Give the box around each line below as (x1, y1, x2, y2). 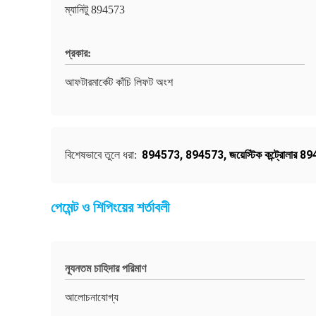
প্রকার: (65, 47, 91, 59)
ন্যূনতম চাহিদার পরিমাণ (65, 262, 146, 274)
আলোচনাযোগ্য (65, 291, 119, 303)
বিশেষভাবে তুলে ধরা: (65, 149, 140, 161)
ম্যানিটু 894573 (65, 4, 125, 16)
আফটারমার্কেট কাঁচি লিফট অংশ (65, 76, 173, 88)
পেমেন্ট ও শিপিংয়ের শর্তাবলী (51, 200, 170, 215)
